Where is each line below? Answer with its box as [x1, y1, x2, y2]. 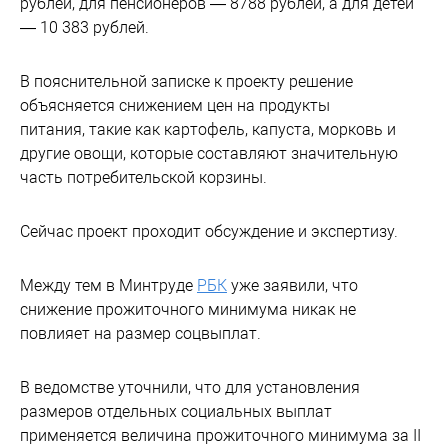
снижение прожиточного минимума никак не [20, 300, 356, 319]
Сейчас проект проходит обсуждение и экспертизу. [20, 222, 398, 241]
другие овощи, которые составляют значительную [20, 144, 398, 163]
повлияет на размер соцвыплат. [20, 324, 261, 343]
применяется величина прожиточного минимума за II [20, 426, 421, 445]
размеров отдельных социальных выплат [20, 402, 332, 421]
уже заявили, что [227, 276, 358, 295]
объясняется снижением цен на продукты [20, 96, 330, 115]
